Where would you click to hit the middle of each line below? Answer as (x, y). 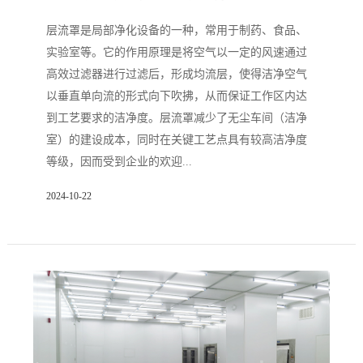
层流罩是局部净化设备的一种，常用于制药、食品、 (176, 30)
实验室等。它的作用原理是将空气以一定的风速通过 (176, 52)
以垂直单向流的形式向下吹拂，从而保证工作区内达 (176, 96)
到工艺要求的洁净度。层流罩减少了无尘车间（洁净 (176, 118)
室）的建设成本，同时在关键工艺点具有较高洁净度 (176, 140)
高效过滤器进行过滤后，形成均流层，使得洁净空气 (176, 74)
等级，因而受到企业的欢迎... (119, 162)
